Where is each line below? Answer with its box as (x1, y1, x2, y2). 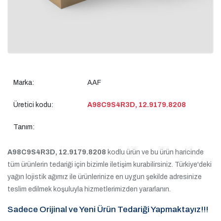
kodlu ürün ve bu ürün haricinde (106, 148, 204, 156)
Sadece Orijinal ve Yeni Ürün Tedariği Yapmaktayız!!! (7, 204, 208, 214)
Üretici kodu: (13, 101, 53, 109)
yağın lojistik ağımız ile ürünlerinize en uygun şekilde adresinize (7, 173, 202, 181)
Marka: (13, 78, 34, 86)
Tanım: (13, 123, 35, 131)
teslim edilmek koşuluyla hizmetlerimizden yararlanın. (7, 185, 171, 193)
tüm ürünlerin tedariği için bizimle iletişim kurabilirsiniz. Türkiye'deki (7, 160, 212, 168)
